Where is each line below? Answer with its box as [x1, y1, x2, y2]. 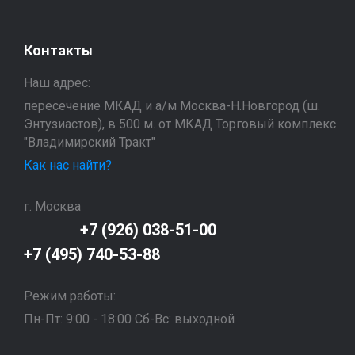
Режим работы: [24, 288, 116, 303]
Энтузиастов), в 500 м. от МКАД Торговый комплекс [24, 116, 336, 132]
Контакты [24, 43, 93, 59]
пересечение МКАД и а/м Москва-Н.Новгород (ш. [24, 98, 320, 113]
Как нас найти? [24, 158, 112, 173]
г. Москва [24, 199, 81, 214]
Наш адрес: [24, 75, 90, 90]
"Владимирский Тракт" [24, 135, 155, 150]
